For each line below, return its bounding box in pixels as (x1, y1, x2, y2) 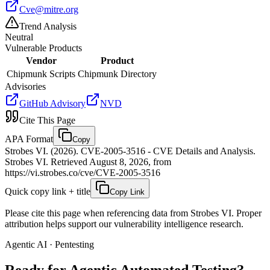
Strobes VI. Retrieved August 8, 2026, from (5, 156, 171, 167)
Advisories (5, 81, 46, 92)
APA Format (5, 133, 53, 144)
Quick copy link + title (5, 186, 90, 196)
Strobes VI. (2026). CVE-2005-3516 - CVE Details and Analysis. (5, 145, 256, 156)
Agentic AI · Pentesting (5, 239, 94, 250)
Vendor (25, 55, 57, 66)
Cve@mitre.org (19, 4, 78, 14)
